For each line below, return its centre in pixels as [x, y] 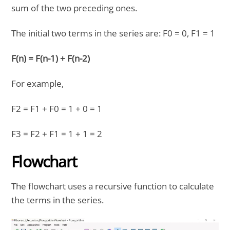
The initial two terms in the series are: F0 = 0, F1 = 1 [113, 33]
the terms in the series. [58, 200]
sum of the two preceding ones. [74, 8]
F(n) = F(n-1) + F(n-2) [51, 59]
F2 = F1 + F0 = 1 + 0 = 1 [57, 108]
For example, [38, 83]
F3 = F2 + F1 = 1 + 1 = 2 [57, 133]
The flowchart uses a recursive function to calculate [113, 186]
